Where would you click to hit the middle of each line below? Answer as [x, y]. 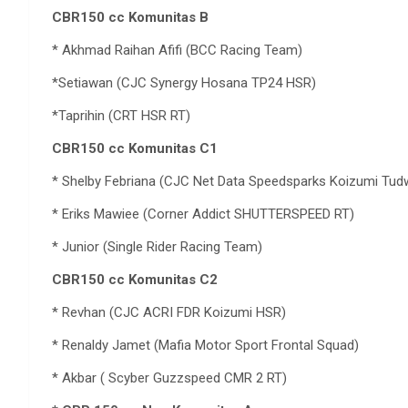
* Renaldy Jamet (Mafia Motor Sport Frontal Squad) [205, 345]
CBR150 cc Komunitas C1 [135, 148]
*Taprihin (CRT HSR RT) [121, 115]
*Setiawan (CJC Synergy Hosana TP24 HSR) [184, 82]
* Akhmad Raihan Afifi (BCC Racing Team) [177, 50]
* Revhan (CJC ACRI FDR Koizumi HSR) [169, 312]
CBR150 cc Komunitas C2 [135, 279]
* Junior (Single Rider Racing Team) [157, 246]
